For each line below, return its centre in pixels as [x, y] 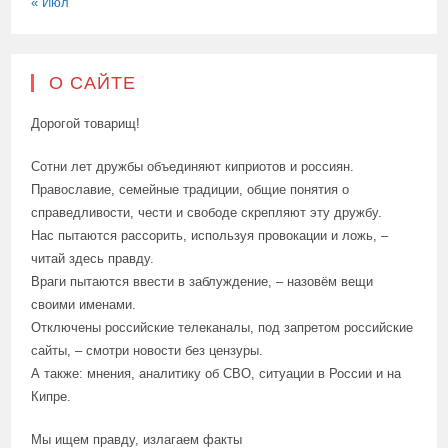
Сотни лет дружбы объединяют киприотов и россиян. [193, 167]
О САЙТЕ [93, 83]
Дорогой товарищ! [86, 124]
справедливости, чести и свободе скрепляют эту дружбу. [207, 213]
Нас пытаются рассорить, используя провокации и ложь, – [210, 236]
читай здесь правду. [93, 259]
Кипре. [51, 397]
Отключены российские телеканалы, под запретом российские [222, 328]
